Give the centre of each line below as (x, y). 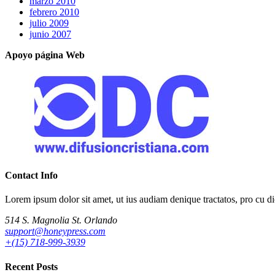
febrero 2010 (54, 12)
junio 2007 (50, 34)
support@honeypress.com (55, 231)
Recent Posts (31, 266)
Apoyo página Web (45, 55)
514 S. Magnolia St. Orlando (61, 220)
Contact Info (31, 176)
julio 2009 (49, 23)
